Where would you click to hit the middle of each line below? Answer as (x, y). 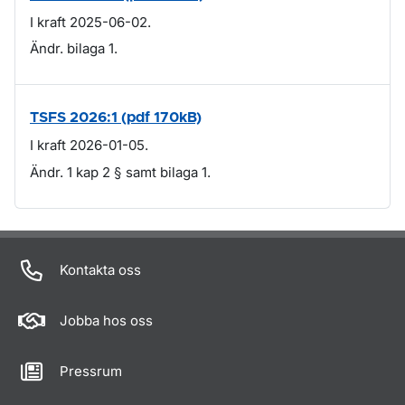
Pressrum (91, 371)
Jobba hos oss (106, 320)
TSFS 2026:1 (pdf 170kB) (116, 118)
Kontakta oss (100, 269)
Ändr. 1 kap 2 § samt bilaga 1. (120, 172)
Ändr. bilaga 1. (74, 48)
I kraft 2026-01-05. (89, 145)
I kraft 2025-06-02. (90, 22)
